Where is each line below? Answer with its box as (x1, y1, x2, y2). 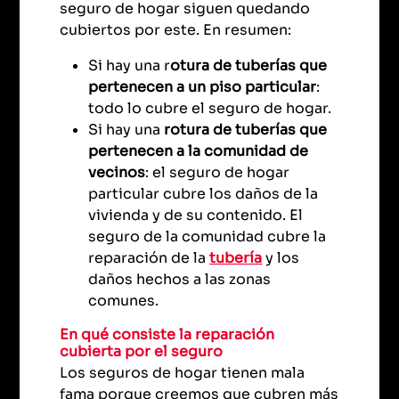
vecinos (88, 162, 146, 182)
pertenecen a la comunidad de (88, 141, 309, 160)
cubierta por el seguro (60, 341, 224, 361)
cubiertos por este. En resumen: (60, 20, 292, 39)
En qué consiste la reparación (60, 324, 275, 344)
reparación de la (88, 248, 210, 267)
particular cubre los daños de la (88, 183, 319, 203)
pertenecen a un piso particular (88, 77, 317, 96)
